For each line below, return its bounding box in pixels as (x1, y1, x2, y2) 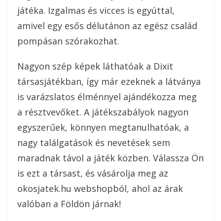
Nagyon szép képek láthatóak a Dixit (17, 60, 173, 72)
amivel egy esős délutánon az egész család (17, 19, 197, 32)
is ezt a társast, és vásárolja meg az (17, 167, 168, 179)
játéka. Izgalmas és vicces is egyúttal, (17, 4, 175, 16)
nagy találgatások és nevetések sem (17, 136, 170, 148)
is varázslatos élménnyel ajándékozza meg (17, 90, 197, 103)
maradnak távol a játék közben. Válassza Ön (17, 151, 204, 164)
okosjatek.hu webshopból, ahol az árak (17, 182, 183, 194)
